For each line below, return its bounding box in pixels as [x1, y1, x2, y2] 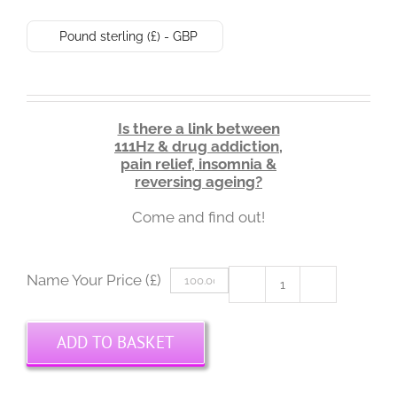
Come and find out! [132, 208, 265, 226]
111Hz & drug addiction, [114, 137, 283, 155]
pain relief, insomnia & [121, 155, 276, 173]
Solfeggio [281, 300, 350, 319]
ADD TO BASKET [57, 331, 175, 353]
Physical [281, 354, 339, 372]
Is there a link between [117, 120, 280, 137]
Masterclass [281, 318, 364, 337]
